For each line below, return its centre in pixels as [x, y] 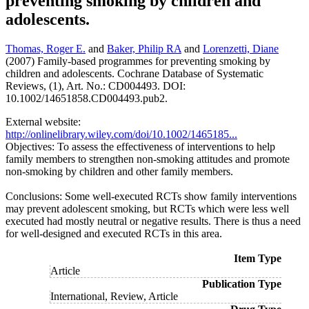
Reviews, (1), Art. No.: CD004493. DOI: [96, 86]
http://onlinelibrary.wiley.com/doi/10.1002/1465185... [121, 134]
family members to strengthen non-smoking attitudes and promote [148, 159]
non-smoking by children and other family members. [119, 172]
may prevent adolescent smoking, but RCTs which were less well [147, 209]
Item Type [258, 259]
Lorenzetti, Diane [241, 49]
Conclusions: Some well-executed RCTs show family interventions [151, 197]
